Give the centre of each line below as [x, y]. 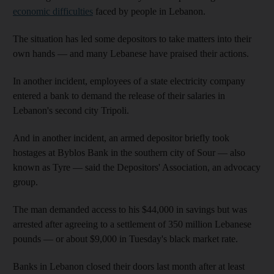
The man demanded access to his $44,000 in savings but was [130, 209]
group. [25, 182]
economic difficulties [53, 11]
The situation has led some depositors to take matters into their [132, 39]
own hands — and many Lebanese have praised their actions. [131, 53]
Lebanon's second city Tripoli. [71, 110]
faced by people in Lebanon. [149, 11]
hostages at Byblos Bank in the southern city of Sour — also [129, 152]
